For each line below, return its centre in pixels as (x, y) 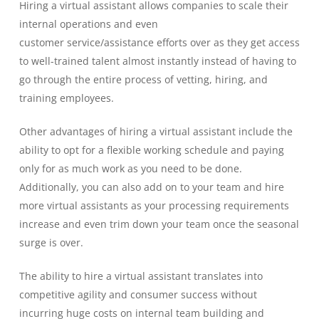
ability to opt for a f (66, 150)
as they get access (256, 42)
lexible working (148, 150)
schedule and (216, 150)
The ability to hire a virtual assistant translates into (141, 276)
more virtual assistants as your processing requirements (154, 205)
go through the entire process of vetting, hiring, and (143, 79)
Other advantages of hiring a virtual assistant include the (156, 131)
